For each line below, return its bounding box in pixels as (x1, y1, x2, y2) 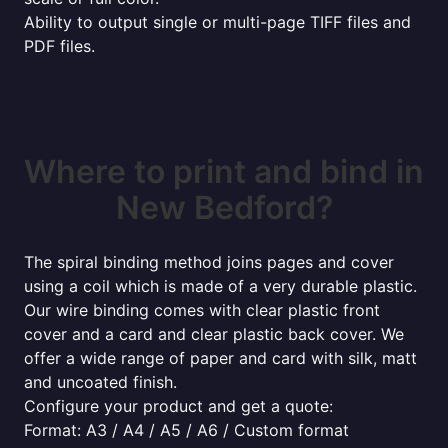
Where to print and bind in (24, 152, 424, 191)
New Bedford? (115, 188, 333, 227)
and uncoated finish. (24, 372, 177, 392)
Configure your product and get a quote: (24, 396, 333, 416)
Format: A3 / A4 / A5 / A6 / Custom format (24, 420, 349, 440)
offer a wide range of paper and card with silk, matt (24, 348, 417, 368)
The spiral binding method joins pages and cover (24, 252, 394, 272)
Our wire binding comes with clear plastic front (24, 300, 380, 320)
